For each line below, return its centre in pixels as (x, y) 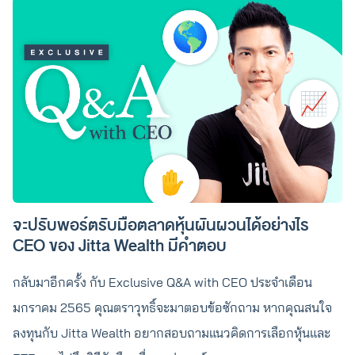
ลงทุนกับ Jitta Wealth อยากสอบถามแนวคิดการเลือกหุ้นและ (172, 333)
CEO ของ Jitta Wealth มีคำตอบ (121, 246)
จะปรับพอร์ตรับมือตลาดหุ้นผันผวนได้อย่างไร (161, 225)
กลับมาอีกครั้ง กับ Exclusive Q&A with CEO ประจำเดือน (162, 282)
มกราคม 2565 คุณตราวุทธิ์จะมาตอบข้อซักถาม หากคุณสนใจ (172, 307)
